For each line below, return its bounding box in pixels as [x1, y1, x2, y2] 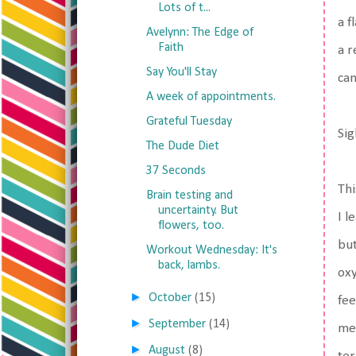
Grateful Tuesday [145, 115, 232, 128]
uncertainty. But [157, 204, 238, 217]
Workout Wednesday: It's [145, 244, 277, 257]
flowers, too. [157, 219, 224, 232]
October [149, 292, 192, 304]
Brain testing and [145, 189, 233, 202]
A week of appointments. [145, 91, 276, 103]
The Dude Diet [145, 140, 219, 153]
